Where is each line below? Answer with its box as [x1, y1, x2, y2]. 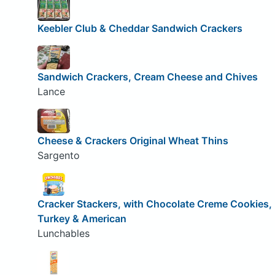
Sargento [37, 149, 80, 161]
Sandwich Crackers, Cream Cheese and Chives [37, 71, 258, 83]
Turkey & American [37, 212, 126, 225]
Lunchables [37, 227, 90, 240]
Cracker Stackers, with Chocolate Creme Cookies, [37, 198, 272, 211]
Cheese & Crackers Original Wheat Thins [37, 134, 228, 147]
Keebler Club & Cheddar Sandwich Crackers [37, 21, 242, 34]
